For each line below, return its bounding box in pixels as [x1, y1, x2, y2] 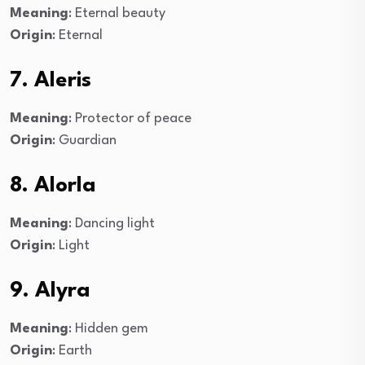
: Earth [52, 343, 92, 358]
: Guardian [52, 133, 117, 147]
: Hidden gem [68, 321, 148, 336]
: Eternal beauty [68, 6, 165, 20]
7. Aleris [10, 69, 91, 91]
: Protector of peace [68, 111, 191, 125]
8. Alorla [10, 174, 96, 196]
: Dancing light [68, 216, 155, 231]
